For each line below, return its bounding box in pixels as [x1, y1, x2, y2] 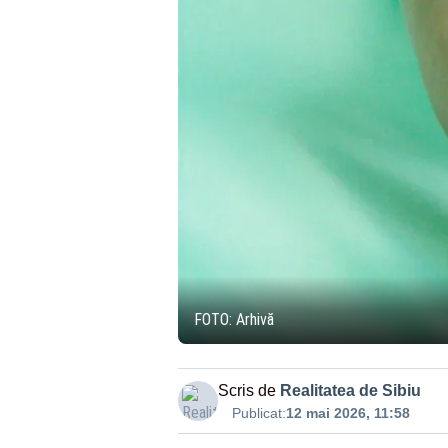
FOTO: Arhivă [193, 310, 274, 329]
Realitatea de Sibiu [279, 382, 421, 399]
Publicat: [231, 405, 286, 421]
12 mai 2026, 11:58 [285, 405, 410, 421]
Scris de [217, 382, 276, 399]
